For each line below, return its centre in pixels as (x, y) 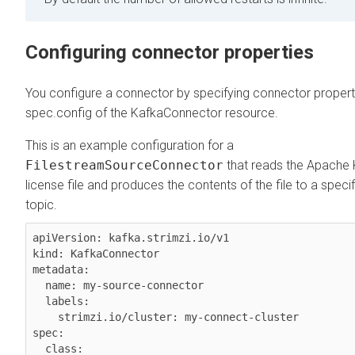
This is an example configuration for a (130, 145)
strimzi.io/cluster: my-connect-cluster (45, 317)
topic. (41, 204)
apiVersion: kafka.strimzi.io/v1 (131, 237)
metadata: (61, 269)
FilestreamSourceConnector (124, 165)
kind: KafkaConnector (96, 253)
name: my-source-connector (39, 285)
